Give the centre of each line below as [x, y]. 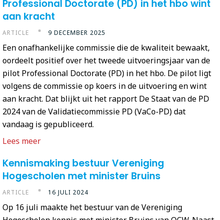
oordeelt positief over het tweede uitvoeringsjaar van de [106, 60]
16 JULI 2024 [68, 192]
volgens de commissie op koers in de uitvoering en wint [105, 86]
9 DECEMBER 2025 [77, 32]
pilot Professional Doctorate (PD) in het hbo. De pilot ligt [107, 73]
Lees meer [22, 141]
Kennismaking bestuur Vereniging [83, 163]
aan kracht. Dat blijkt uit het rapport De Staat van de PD [106, 98]
